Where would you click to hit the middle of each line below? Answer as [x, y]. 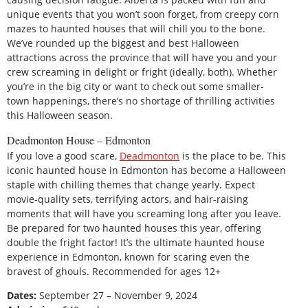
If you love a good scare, [63, 155]
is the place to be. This [233, 155]
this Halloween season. [60, 115]
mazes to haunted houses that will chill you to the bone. [136, 28]
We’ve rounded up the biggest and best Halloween [123, 43]
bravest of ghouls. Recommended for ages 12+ [114, 271]
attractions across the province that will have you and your [142, 57]
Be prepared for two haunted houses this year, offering [134, 228]
